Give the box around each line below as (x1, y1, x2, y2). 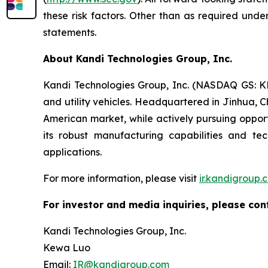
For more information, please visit (43, 172, 199, 184)
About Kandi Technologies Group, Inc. (43, 52, 232, 65)
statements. (43, 26, 96, 38)
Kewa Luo (43, 241, 90, 254)
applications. (43, 145, 102, 158)
